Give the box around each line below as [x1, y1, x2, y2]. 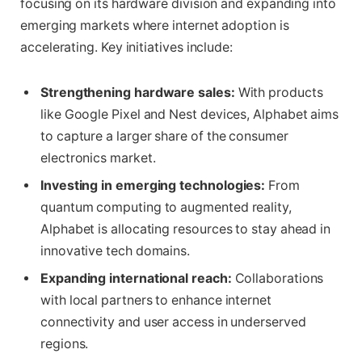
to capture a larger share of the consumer [40, 128, 288, 144]
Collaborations [231, 270, 324, 286]
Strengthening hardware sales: [40, 84, 235, 100]
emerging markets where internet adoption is [20, 18, 289, 34]
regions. [40, 335, 89, 351]
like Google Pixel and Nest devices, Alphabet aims [40, 106, 339, 122]
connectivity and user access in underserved [40, 314, 306, 330]
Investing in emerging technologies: [40, 177, 266, 193]
